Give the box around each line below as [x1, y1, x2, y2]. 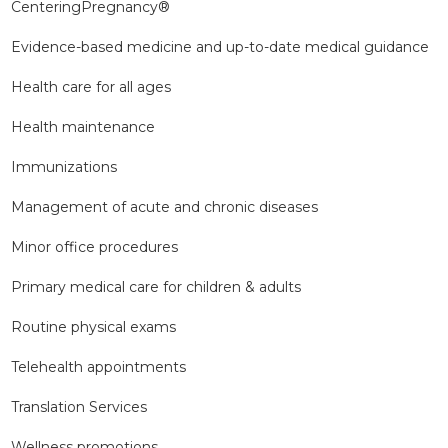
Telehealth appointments [11, 358, 187, 376]
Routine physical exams [11, 318, 177, 336]
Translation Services [11, 398, 148, 416]
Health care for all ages [11, 78, 172, 96]
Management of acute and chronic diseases [11, 198, 319, 216]
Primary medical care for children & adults [11, 278, 302, 296]
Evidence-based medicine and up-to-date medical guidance [11, 38, 430, 56]
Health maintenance [11, 118, 156, 136]
